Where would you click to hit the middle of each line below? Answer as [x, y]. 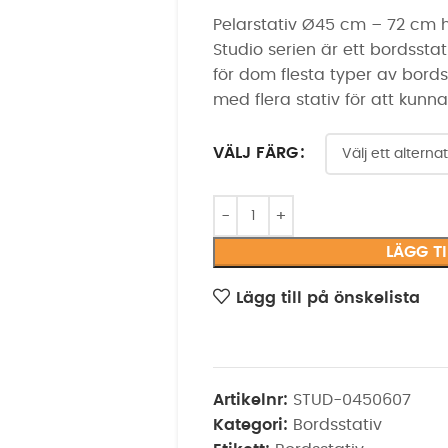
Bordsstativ [337, 425]
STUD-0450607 [351, 400]
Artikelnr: [252, 400]
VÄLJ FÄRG [255, 153]
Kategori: [250, 425]
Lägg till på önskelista [327, 297]
